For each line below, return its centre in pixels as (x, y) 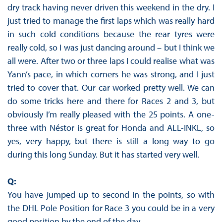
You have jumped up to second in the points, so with (111, 195)
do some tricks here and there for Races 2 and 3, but (111, 101)
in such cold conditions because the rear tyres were (111, 34)
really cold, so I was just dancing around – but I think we (111, 48)
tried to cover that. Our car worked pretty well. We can (111, 88)
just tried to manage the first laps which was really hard (111, 21)
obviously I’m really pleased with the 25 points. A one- (111, 114)
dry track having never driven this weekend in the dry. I (111, 7)
